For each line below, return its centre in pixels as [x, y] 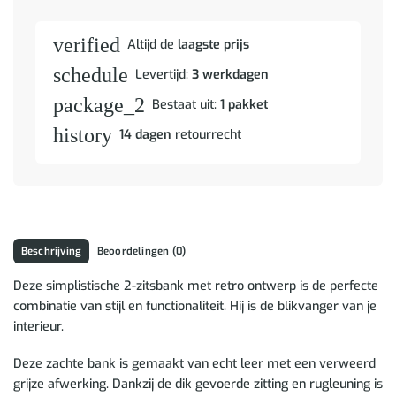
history [83, 135]
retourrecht [206, 135]
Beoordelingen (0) [141, 251]
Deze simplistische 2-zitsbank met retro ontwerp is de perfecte [196, 286]
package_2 [99, 105]
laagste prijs [213, 45]
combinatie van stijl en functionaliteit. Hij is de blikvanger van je [195, 306]
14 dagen [145, 135]
